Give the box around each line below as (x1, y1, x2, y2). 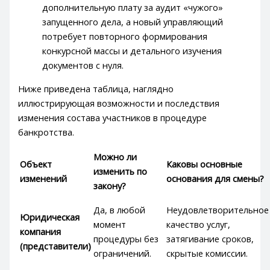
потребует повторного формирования (42, 30, 208, 42)
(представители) (20, 240, 92, 253)
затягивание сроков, (166, 233, 254, 245)
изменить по (93, 165, 148, 178)
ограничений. (93, 247, 152, 260)
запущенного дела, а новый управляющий (42, 15, 224, 28)
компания (20, 225, 61, 238)
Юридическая (20, 211, 80, 224)
